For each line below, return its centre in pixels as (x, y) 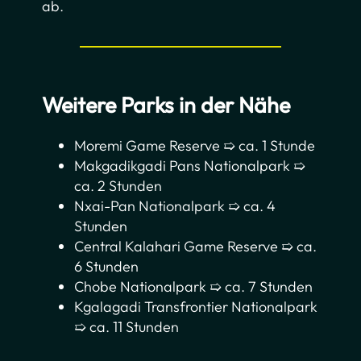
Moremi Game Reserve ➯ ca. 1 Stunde (195, 146)
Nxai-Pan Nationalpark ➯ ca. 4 (175, 206)
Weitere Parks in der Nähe (166, 105)
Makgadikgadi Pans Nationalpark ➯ (190, 166)
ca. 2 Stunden (118, 186)
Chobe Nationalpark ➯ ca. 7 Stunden (194, 287)
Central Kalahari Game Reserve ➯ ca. (196, 247)
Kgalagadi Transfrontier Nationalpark (196, 307)
